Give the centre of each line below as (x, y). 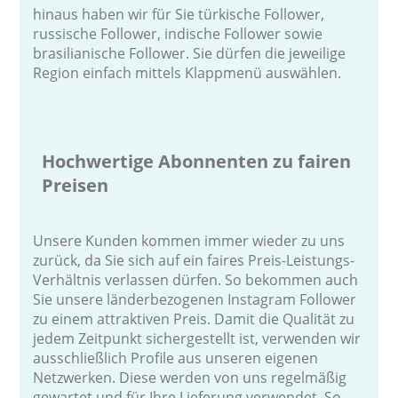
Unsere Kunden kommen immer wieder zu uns (189, 240)
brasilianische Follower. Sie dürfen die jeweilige (190, 53)
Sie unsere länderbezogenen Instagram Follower (195, 299)
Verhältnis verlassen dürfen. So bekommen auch (196, 279)
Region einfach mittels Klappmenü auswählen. (187, 72)
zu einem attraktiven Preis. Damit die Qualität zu (194, 318)
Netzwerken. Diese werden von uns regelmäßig (190, 377)
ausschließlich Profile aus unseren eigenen (176, 358)
